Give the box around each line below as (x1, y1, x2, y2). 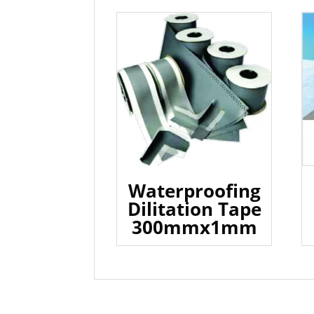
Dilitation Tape (127, 196, 261, 222)
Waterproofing (128, 178, 261, 204)
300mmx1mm (131, 214, 257, 240)
